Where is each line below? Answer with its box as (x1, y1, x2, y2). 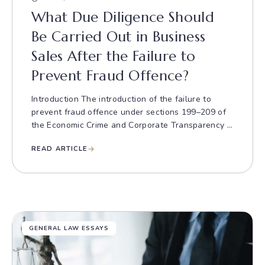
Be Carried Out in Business (31, 28, 206, 46)
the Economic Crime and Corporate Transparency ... (31, 119, 233, 131)
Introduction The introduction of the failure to (31, 93, 212, 105)
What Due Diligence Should (31, 8, 215, 26)
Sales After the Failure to (31, 47, 196, 65)
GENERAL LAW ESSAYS (29, 224, 109, 232)
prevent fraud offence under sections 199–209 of (31, 106, 227, 118)
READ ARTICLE (31, 144, 88, 153)
